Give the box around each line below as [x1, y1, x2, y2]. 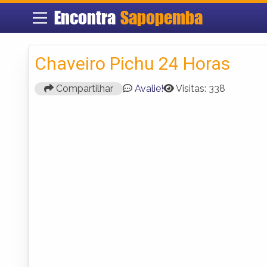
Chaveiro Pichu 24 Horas [35, 52, 230, 74]
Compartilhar [54, 82, 113, 94]
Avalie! [135, 82, 163, 94]
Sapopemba [120, 7, 203, 29]
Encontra [54, 7, 120, 29]
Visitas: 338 [176, 82, 225, 94]
